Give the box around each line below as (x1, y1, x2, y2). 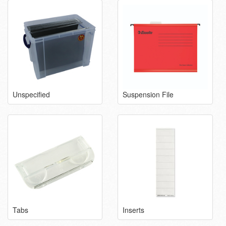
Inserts (123, 204, 145, 215)
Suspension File (123, 89, 174, 100)
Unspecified (13, 89, 50, 100)
